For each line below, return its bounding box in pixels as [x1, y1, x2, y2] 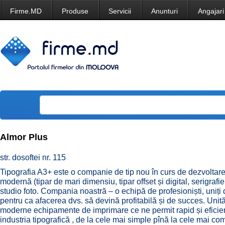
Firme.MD [10, 7, 42, 15]
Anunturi [151, 7, 178, 15]
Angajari [198, 7, 224, 15]
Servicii [108, 7, 131, 15]
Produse [62, 7, 88, 15]
